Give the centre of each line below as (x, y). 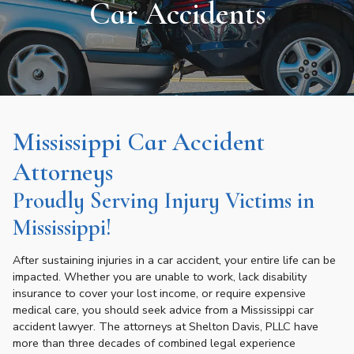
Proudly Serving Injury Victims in (164, 200)
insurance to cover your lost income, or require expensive (159, 294)
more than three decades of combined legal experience (154, 343)
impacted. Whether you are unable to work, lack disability (160, 277)
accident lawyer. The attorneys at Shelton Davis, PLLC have (166, 327)
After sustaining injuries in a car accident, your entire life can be (174, 260)
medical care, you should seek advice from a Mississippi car (163, 310)
